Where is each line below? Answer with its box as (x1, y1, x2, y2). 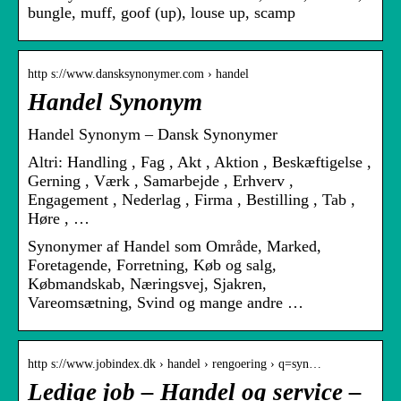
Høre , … (28, 209, 90, 228)
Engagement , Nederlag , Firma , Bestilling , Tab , (28, 191, 355, 209)
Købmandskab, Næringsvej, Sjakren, (28, 275, 267, 294)
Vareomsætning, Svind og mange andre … (28, 294, 303, 312)
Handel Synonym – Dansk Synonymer (28, 125, 277, 144)
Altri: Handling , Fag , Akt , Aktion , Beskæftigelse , (28, 153, 371, 172)
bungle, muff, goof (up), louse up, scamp (28, 4, 295, 22)
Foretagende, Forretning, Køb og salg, (28, 256, 277, 275)
